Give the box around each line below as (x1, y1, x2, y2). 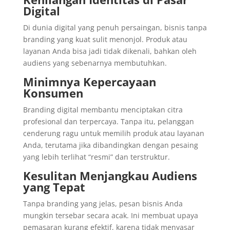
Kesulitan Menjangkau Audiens (23, 168, 197, 183)
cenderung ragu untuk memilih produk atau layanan (23, 128, 204, 138)
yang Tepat (23, 179, 85, 195)
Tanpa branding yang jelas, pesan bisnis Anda (23, 199, 183, 208)
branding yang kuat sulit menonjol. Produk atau (23, 34, 187, 44)
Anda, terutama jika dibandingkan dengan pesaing (23, 140, 198, 150)
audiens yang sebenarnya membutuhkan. (23, 58, 167, 68)
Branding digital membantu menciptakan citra (23, 105, 183, 114)
